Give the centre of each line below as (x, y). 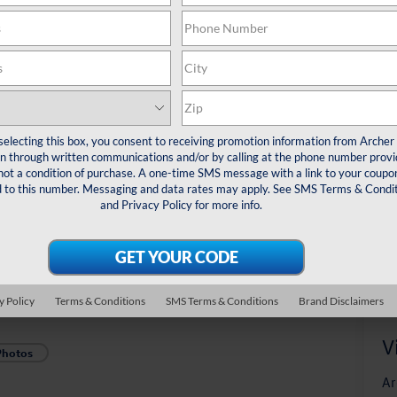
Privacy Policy (156, 204)
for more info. (227, 204)
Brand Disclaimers (341, 300)
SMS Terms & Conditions (222, 300)
